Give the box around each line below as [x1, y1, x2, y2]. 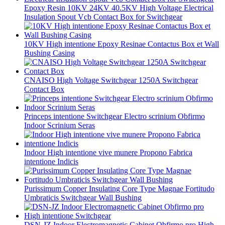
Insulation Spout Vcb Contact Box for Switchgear [24, 13, 182, 22]
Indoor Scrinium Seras [24, 121, 95, 130]
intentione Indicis [24, 157, 78, 166]
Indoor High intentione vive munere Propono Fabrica [24, 148, 192, 157]
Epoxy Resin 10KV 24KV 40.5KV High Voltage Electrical [24, 4, 213, 13]
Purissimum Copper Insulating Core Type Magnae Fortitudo [24, 184, 214, 193]
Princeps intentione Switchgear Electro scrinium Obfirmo [24, 112, 205, 121]
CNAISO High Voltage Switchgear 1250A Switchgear [24, 76, 198, 85]
